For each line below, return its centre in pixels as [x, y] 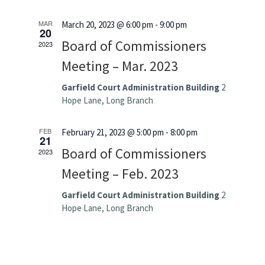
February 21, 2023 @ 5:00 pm [112, 132]
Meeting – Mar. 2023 [119, 66]
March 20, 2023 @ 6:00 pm [107, 25]
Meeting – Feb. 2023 [120, 174]
